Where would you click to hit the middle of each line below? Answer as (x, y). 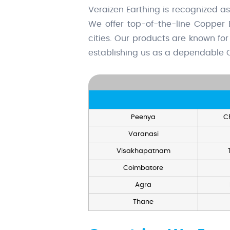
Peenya (143, 118)
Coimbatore (143, 168)
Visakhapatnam (143, 151)
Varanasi (143, 135)
